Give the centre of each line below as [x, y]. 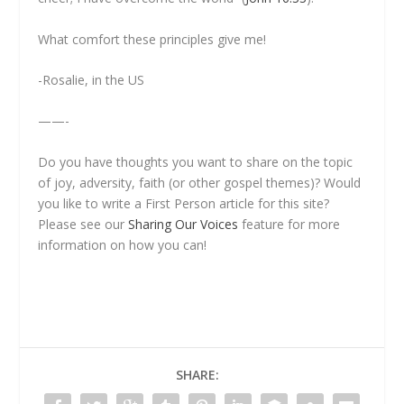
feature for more [289, 224]
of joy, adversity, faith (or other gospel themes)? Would [200, 182]
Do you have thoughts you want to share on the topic [196, 161]
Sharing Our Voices [184, 224]
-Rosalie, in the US [92, 80]
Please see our [83, 224]
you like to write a [92, 203]
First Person [181, 203]
